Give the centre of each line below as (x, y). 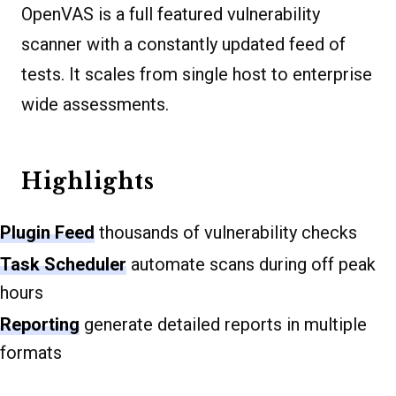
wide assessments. (95, 105)
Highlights (88, 182)
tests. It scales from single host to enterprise (197, 75)
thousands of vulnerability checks (226, 233)
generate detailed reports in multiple (223, 325)
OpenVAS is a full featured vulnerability (171, 15)
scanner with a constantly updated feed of (183, 45)
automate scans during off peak (251, 265)
